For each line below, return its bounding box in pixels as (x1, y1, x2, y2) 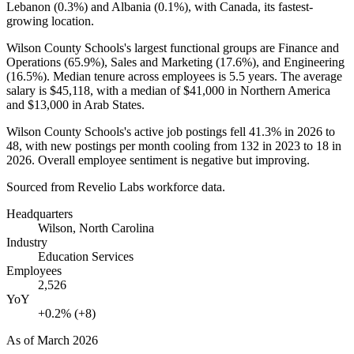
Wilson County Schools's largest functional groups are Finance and (6, 40, 339, 55)
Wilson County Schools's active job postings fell (6, 124, 249, 138)
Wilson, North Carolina (38, 220, 154, 235)
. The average (274, 69, 342, 83)
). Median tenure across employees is (43, 69, 229, 83)
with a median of (93, 83, 183, 97)
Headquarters (6, 206, 73, 220)
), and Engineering (252, 55, 345, 69)
